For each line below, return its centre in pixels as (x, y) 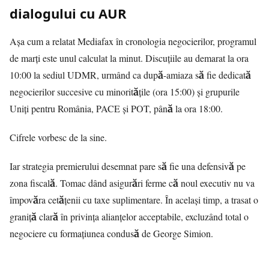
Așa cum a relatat (44, 41)
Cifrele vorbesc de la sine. (58, 138)
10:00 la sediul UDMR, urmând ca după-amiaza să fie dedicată (130, 75)
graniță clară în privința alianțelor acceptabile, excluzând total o (129, 217)
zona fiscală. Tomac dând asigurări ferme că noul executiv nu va (132, 183)
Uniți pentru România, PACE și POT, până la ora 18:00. (116, 109)
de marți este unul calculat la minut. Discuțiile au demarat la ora (129, 58)
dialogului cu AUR (68, 14)
